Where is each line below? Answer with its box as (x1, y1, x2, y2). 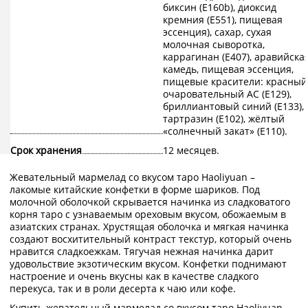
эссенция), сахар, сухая (162, 25, 272, 39)
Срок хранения (10, 144, 82, 157)
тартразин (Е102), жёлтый (162, 112, 285, 126)
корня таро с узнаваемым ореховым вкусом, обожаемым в (10, 208, 286, 221)
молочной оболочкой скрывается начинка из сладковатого (10, 195, 290, 209)
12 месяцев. (162, 144, 219, 157)
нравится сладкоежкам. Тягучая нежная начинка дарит (10, 245, 274, 258)
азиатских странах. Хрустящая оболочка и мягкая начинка (10, 220, 289, 234)
